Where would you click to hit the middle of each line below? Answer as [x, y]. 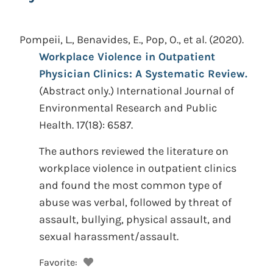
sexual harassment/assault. [109, 236]
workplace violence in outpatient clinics [138, 168]
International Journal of [175, 91]
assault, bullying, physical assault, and [135, 219]
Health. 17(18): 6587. [86, 125]
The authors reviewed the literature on [134, 151]
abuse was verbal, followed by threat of [135, 202]
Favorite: [58, 262]
